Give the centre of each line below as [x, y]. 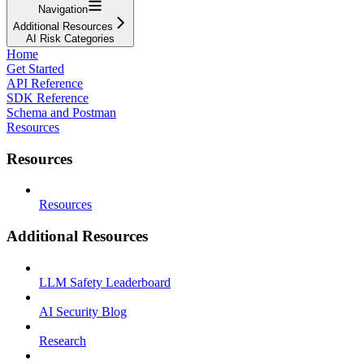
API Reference [45, 83]
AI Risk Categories [70, 38]
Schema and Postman [61, 112]
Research [63, 340]
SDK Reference [48, 97]
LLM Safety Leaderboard [105, 282]
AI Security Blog [83, 311]
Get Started [35, 68]
